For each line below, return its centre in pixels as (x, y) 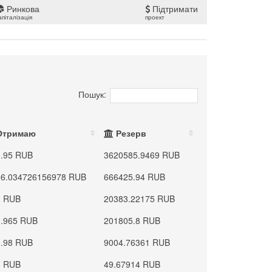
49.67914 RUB (132, 264)
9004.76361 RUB (137, 242)
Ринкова (22, 8)
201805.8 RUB (132, 220)
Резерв (130, 133)
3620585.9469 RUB (142, 155)
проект (155, 17)
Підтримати (174, 8)
